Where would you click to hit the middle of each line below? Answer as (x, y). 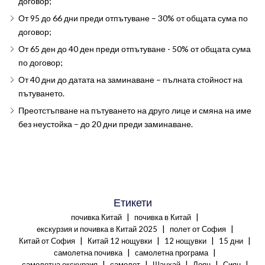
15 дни (231, 241)
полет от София (198, 229)
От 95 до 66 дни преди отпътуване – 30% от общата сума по (133, 18)
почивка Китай (96, 217)
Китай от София (47, 241)
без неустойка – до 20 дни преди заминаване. (105, 124)
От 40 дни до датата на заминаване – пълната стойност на (130, 80)
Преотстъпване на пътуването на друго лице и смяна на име (135, 110)
